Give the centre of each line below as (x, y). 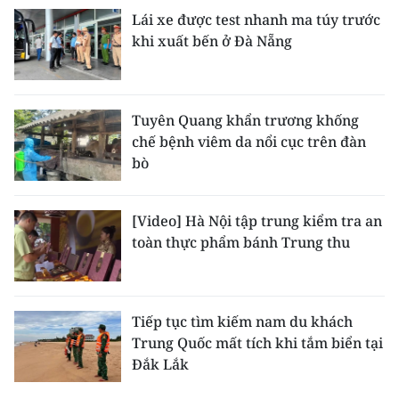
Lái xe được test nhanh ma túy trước (256, 20)
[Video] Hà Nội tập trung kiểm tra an (257, 221)
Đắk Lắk (160, 365)
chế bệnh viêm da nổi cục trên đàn (249, 142)
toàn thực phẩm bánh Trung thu (241, 243)
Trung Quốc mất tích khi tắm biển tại (257, 343)
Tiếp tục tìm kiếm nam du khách (242, 322)
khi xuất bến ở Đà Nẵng (212, 41)
